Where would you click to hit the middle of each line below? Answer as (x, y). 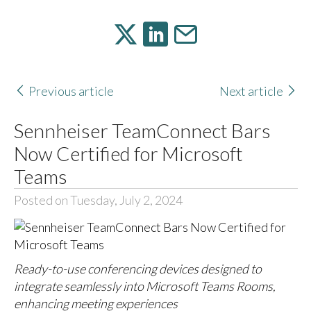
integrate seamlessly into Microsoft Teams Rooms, (144, 286)
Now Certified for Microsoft (128, 153)
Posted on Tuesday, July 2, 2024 (98, 200)
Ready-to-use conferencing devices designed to (137, 269)
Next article (252, 91)
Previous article (71, 91)
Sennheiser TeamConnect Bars (142, 130)
